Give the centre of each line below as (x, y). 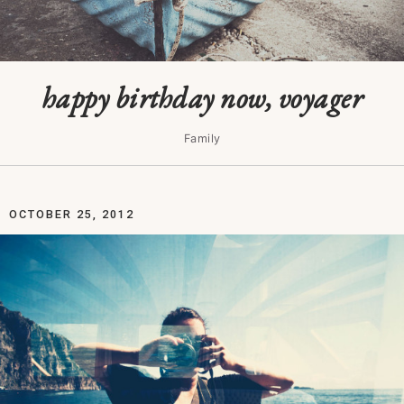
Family (202, 138)
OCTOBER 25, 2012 (72, 214)
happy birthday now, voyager (202, 98)
